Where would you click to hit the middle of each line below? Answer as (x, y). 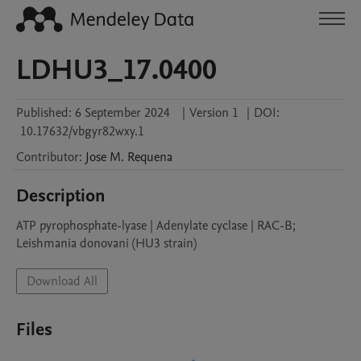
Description (61, 196)
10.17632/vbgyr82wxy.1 (82, 131)
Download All (62, 281)
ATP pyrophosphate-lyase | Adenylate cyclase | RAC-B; (156, 226)
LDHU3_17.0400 (116, 70)
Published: (44, 113)
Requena (150, 157)
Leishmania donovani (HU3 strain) (106, 243)
